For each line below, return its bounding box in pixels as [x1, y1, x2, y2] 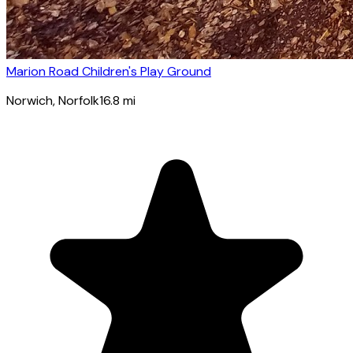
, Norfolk [53, 91, 99, 109]
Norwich [6, 91, 53, 109]
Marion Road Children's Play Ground [6, 62, 211, 80]
